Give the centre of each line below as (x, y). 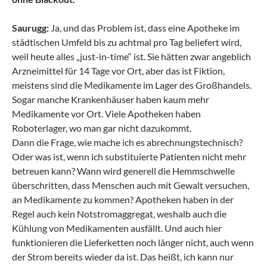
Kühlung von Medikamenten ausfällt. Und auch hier (117, 228)
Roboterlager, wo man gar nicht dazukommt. (102, 128)
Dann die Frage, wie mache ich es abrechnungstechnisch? (127, 142)
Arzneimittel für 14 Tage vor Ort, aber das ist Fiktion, (118, 71)
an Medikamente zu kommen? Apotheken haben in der (123, 199)
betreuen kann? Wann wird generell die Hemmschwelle (123, 171)
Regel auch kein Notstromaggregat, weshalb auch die (119, 214)
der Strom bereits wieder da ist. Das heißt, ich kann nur (123, 257)
